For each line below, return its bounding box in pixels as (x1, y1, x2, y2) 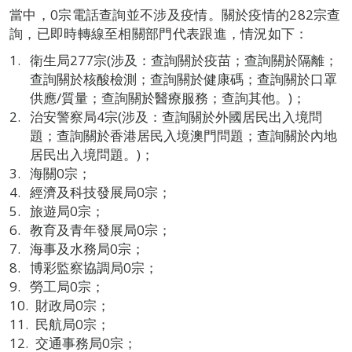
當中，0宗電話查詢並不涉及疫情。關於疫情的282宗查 (9, 5, 341, 24)
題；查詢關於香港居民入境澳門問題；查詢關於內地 (29, 126, 337, 145)
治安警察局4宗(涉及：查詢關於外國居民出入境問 (29, 108, 322, 126)
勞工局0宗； (29, 277, 104, 296)
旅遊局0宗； (29, 202, 104, 221)
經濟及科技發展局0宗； (29, 183, 171, 202)
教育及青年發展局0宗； (29, 221, 171, 240)
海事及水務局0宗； (29, 240, 145, 258)
